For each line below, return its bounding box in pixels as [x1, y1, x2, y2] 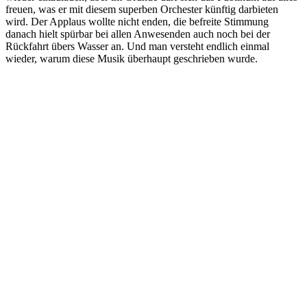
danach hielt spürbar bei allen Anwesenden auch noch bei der [5, 27, 270, 40]
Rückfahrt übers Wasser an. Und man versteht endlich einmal [5, 40, 269, 52]
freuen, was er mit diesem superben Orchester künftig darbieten [5, 3, 278, 15]
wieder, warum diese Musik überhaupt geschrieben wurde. [5, 52, 258, 64]
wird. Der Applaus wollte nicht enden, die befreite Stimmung [5, 15, 269, 27]
